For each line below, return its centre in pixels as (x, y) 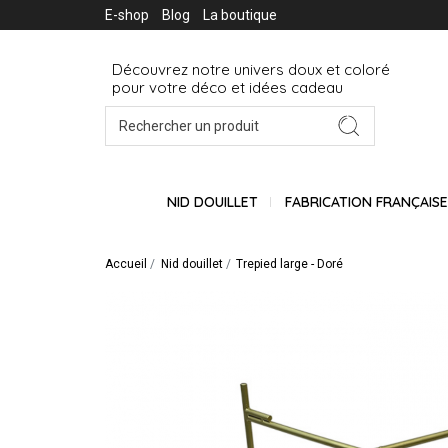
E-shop (127, 15)
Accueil (126, 263)
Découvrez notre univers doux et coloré (253, 70)
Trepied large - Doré (290, 263)
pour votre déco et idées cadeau (227, 88)
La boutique (240, 15)
